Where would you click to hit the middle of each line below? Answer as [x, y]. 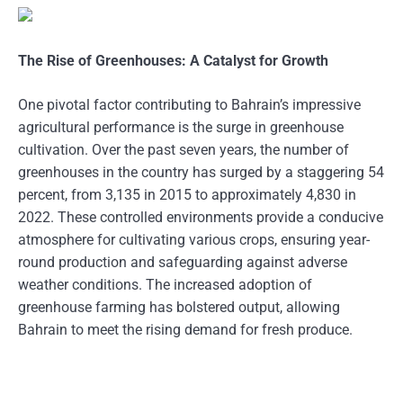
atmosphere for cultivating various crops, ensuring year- [194, 240]
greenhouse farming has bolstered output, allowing [179, 307]
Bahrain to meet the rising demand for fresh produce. [185, 330]
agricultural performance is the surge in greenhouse [181, 127]
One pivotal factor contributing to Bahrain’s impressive [189, 105]
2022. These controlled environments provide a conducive [201, 217]
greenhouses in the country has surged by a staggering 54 [201, 172]
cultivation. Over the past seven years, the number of [184, 150]
